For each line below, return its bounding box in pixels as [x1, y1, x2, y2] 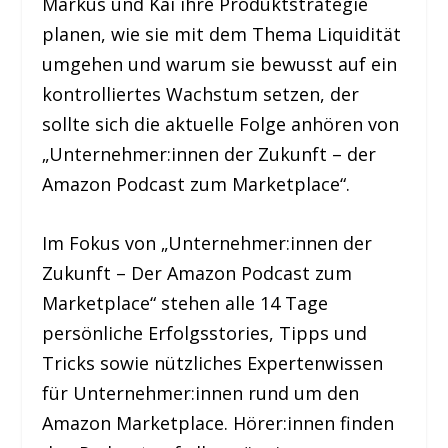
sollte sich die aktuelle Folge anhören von [42, 112, 400, 137]
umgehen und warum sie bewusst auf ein [42, 52, 398, 77]
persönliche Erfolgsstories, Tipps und [42, 321, 368, 346]
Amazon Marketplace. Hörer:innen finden [42, 411, 395, 436]
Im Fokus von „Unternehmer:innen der [42, 231, 373, 256]
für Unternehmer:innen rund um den [42, 381, 360, 406]
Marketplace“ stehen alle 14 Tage [42, 291, 329, 316]
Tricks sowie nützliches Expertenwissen [42, 351, 384, 376]
